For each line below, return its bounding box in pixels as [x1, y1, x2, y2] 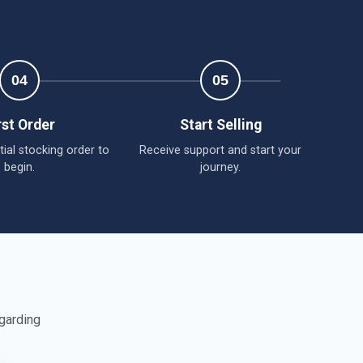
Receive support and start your [139, 143, 301, 157]
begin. [4, 160, 35, 174]
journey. [200, 160, 241, 174]
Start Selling [179, 116, 262, 133]
